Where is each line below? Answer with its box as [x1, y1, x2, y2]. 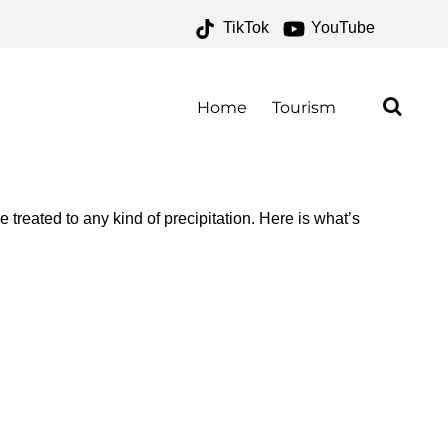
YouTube [306, 19, 375, 36]
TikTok [218, 19, 269, 36]
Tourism [271, 97, 336, 117]
